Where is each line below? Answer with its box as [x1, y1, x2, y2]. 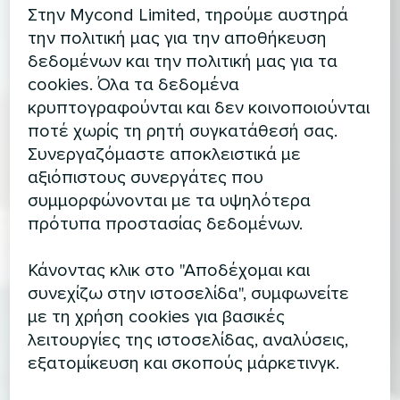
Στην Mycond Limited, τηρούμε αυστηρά [28, 4, 349, 26]
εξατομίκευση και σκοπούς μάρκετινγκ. [28, 352, 340, 374]
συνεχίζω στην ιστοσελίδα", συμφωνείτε [28, 282, 350, 304]
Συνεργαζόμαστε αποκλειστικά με [28, 143, 302, 165]
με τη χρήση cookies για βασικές [28, 305, 286, 328]
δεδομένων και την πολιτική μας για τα [28, 50, 338, 72]
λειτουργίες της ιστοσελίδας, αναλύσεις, [28, 329, 349, 351]
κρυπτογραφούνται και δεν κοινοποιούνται [28, 96, 371, 119]
